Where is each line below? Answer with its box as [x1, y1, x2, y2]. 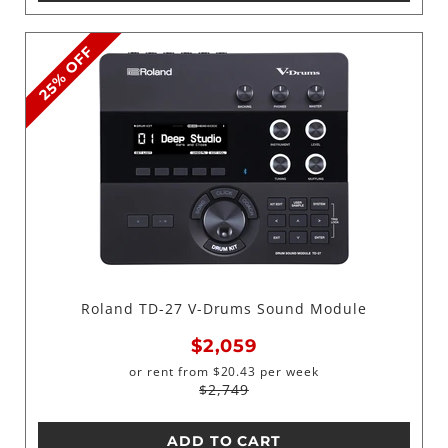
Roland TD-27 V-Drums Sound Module [81, 299, 367, 319]
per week [256, 362, 319, 380]
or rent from [129, 362, 209, 380]
